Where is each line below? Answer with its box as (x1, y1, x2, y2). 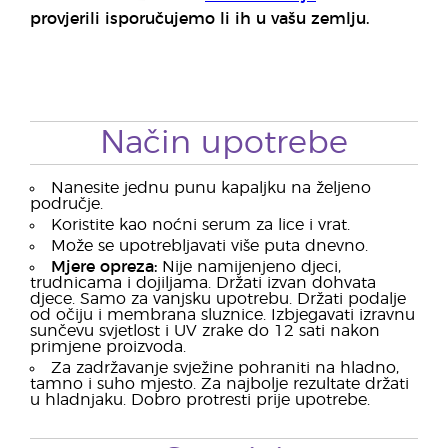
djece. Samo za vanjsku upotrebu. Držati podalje (30, 291, 406, 307)
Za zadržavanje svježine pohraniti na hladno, (51, 360, 399, 376)
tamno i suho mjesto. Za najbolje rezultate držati (30, 376, 409, 392)
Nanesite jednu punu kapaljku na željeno (51, 180, 371, 196)
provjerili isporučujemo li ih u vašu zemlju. (30, 11, 369, 27)
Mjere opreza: (51, 259, 157, 275)
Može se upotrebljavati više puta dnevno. (51, 238, 368, 254)
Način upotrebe (100, 127, 348, 159)
